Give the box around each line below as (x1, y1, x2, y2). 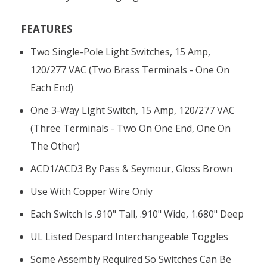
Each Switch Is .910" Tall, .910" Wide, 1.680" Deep (30, 207, 244, 221)
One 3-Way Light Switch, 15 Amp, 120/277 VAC (30, 103, 235, 117)
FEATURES (21, 21, 73, 36)
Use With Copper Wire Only (30, 184, 153, 198)
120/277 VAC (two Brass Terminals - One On (30, 63, 230, 76)
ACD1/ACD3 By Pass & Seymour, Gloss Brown (30, 162, 235, 175)
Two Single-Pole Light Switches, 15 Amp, (30, 45, 211, 58)
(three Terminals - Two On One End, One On (30, 121, 231, 135)
